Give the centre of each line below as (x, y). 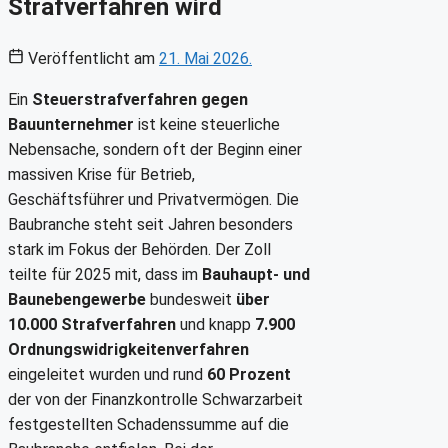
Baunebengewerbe (77, 299)
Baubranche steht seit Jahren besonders (150, 224)
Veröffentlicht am (91, 58)
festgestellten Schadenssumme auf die (148, 424)
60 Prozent (249, 374)
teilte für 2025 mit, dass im (105, 274)
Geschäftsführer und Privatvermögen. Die (153, 199)
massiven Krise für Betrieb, (101, 174)
